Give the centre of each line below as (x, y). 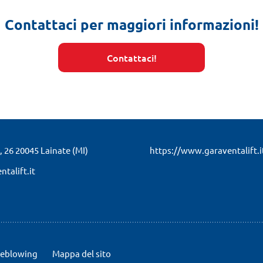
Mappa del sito (82, 253)
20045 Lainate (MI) (51, 150)
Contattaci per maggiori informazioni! (131, 24)
